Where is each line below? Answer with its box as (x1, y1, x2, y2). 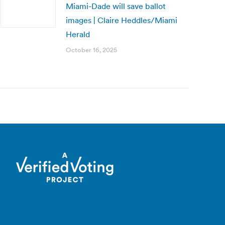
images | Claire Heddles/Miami (66, 15, 177, 25)
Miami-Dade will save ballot (66, 1, 166, 11)
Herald (66, 29, 90, 39)
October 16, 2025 (66, 46, 117, 54)
